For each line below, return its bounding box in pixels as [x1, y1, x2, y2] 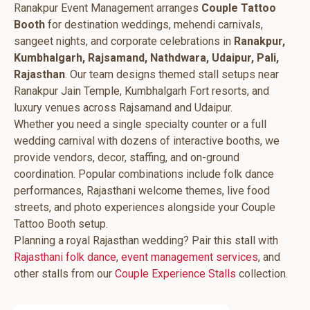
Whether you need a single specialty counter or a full [14, 118, 266, 131]
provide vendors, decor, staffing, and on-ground [14, 151, 239, 164]
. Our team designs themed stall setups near [65, 68, 279, 81]
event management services [121, 250, 258, 264]
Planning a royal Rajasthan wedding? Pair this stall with [14, 234, 278, 247]
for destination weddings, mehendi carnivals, [45, 18, 263, 31]
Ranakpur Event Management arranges [14, 1, 201, 15]
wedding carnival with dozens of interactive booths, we [14, 134, 280, 147]
